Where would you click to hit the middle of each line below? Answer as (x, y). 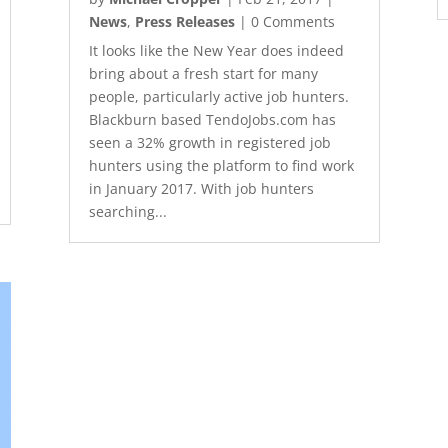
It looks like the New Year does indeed (216, 50)
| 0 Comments (284, 21)
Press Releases (184, 21)
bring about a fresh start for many (203, 73)
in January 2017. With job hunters (201, 188)
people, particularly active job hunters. (218, 96)
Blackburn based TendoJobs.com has (212, 119)
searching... (127, 211)
